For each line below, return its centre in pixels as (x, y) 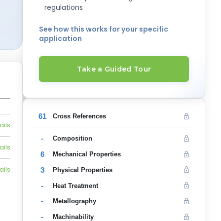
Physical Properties (82, 170)
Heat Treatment (75, 185)
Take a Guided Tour (114, 69)
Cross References (79, 116)
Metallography (74, 201)
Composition (72, 139)
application (60, 38)
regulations (64, 7)
